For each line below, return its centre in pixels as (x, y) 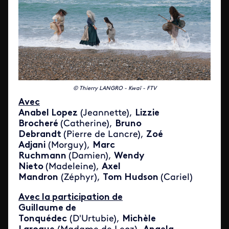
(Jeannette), (106, 113)
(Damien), (91, 156)
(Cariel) (177, 178)
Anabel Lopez (48, 113)
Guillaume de (47, 209)
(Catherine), (88, 124)
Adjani (32, 146)
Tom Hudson (132, 178)
